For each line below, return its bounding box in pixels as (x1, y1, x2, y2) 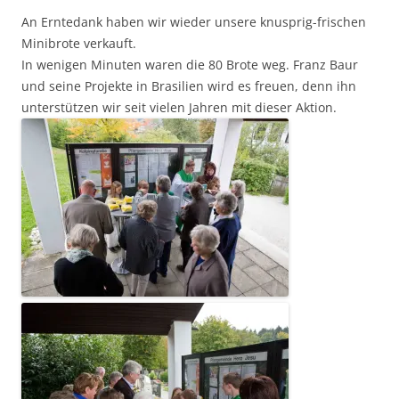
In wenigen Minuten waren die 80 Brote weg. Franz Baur (21, 56, 358, 74)
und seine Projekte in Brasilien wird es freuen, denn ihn (21, 77, 356, 95)
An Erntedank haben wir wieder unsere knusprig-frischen (21, 13, 366, 31)
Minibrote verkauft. (21, 35, 136, 53)
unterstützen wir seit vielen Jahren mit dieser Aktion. (21, 99, 337, 117)
